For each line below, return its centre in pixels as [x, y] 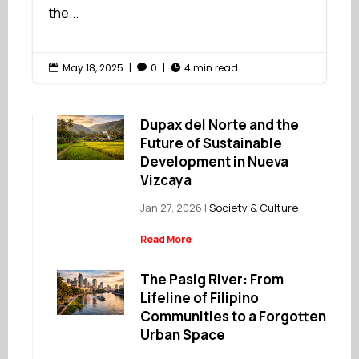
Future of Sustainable [212, 143]
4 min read [211, 68]
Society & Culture [254, 208]
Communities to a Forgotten [234, 317]
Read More [166, 240]
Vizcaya [166, 180]
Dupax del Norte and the [220, 125]
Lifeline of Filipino [200, 298]
